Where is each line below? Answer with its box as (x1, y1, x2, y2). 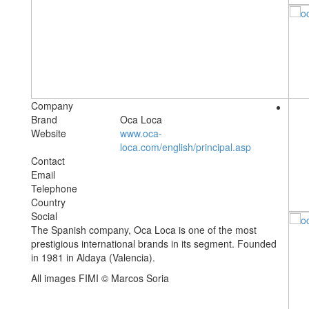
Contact (31, 154, 65, 168)
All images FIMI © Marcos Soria (31, 271, 169, 286)
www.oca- (120, 126, 163, 141)
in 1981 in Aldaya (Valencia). (31, 250, 155, 265)
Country (31, 195, 66, 210)
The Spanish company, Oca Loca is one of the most (31, 223, 257, 237)
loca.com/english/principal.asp (120, 140, 252, 154)
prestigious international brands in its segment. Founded (31, 237, 277, 251)
